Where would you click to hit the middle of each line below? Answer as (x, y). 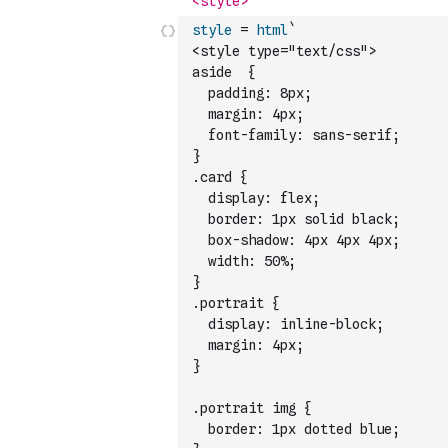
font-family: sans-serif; (296, 135)
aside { (224, 72)
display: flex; (256, 198)
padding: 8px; (252, 93)
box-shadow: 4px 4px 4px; (296, 240)
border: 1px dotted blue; (296, 429)
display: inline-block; (288, 324)
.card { (220, 177)
